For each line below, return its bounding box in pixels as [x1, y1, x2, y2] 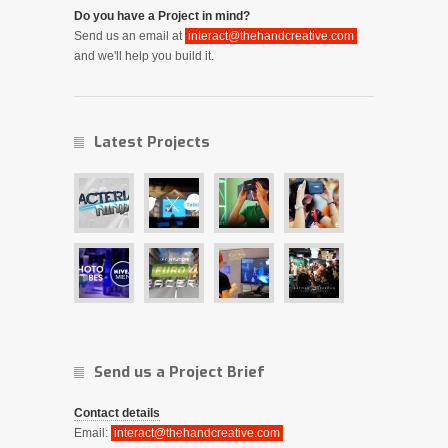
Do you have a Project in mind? [74, 9, 250, 24]
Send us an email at [74, 29, 185, 44]
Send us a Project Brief [94, 362, 265, 383]
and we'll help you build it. [74, 49, 214, 64]
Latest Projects [94, 132, 210, 153]
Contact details [74, 406, 160, 421]
